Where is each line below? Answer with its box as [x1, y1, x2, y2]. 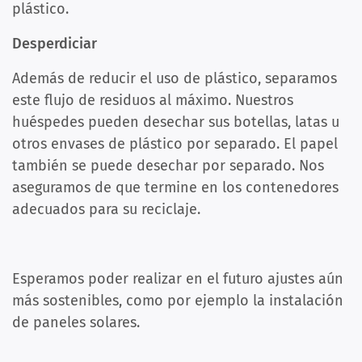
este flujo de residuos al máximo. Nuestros [12, 91, 293, 110]
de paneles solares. [12, 314, 140, 332]
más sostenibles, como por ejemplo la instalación [12, 292, 343, 310]
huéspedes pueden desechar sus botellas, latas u [12, 113, 339, 132]
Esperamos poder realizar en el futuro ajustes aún [12, 270, 343, 288]
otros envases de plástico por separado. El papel [12, 135, 338, 154]
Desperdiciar [12, 35, 97, 53]
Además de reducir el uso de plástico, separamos [12, 69, 337, 88]
